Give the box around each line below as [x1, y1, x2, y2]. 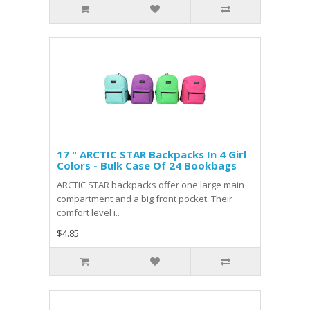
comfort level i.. [57, 206, 120, 219]
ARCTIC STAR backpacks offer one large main [57, 179, 244, 191]
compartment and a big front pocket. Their [57, 192, 232, 205]
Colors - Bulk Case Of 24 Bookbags [57, 158, 237, 172]
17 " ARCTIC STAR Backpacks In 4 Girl [57, 147, 246, 161]
